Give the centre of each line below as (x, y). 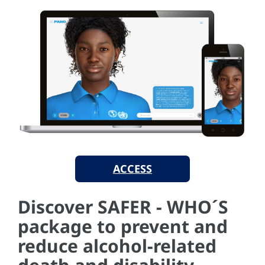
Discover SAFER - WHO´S (123, 206)
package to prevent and (123, 226)
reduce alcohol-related (117, 245)
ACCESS (132, 168)
